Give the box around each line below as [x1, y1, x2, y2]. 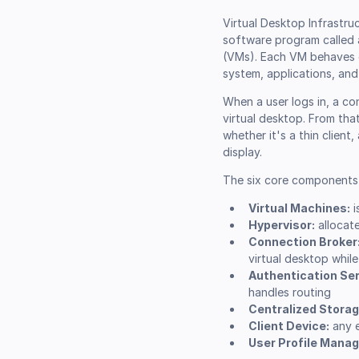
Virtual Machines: [248, 200, 350, 215]
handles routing [248, 284, 331, 299]
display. [223, 144, 263, 159]
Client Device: [248, 318, 329, 333]
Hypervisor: [248, 217, 315, 232]
